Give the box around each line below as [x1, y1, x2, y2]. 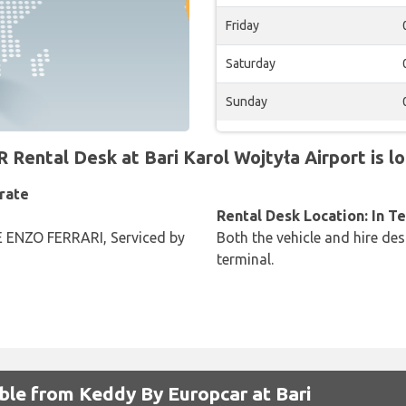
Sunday [226, 94, 267, 109]
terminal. [217, 251, 274, 267]
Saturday [226, 56, 275, 71]
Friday [226, 18, 259, 33]
